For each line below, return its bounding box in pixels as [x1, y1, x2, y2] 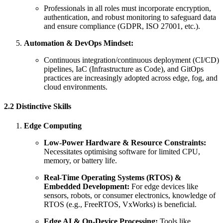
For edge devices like [129, 182, 198, 191]
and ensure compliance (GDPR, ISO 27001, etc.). [44, 21, 200, 30]
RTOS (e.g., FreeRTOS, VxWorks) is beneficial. [44, 200, 197, 209]
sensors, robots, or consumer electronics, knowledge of [44, 191, 216, 200]
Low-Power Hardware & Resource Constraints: [44, 138, 206, 147]
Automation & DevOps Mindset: [24, 38, 133, 47]
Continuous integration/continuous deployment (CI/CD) [44, 55, 219, 64]
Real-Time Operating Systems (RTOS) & [44, 173, 181, 182]
